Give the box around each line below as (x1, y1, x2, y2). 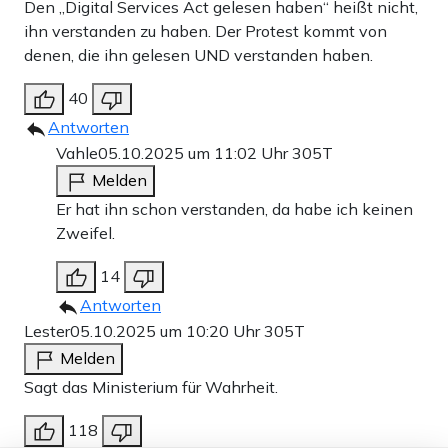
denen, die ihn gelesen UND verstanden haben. (24, 44, 373, 65)
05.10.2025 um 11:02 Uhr (98, 142, 292, 163)
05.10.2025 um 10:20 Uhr (70, 320, 264, 341)
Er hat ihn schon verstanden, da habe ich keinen (56, 198, 413, 219)
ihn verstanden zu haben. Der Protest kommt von (24, 20, 387, 41)
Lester (24, 320, 70, 341)
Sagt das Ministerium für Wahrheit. (24, 376, 278, 397)
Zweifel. (56, 222, 115, 243)
